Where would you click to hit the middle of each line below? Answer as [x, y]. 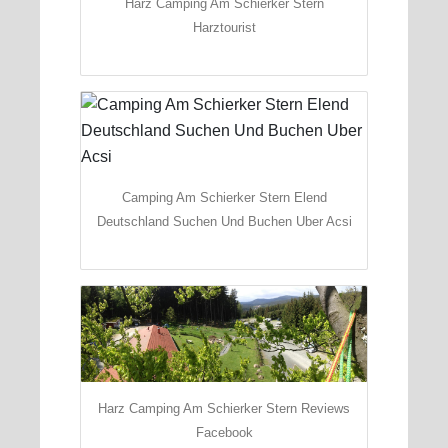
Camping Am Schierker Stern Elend [224, 197]
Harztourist [224, 27]
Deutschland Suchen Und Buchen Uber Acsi [224, 221]
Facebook [224, 433]
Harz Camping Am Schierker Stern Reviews [224, 409]
